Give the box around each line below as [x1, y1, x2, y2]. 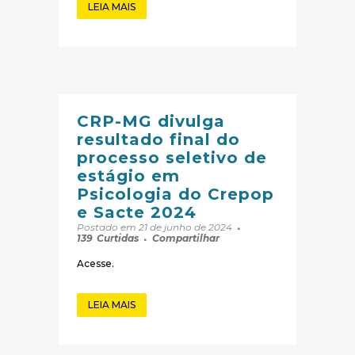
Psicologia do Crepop [77, 185, 274, 204]
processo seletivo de [77, 148, 267, 168]
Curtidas [97, 232, 139, 245]
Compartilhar [152, 232, 219, 245]
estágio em [77, 166, 180, 186]
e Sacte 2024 [77, 203, 197, 223]
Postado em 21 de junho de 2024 [77, 221, 235, 234]
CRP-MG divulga [77, 112, 225, 132]
